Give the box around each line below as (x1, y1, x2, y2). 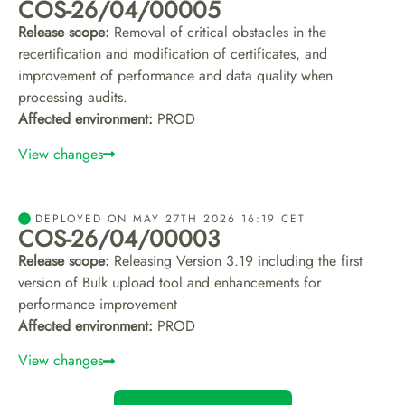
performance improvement (18, 293, 177, 315)
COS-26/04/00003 (18, 221, 220, 256)
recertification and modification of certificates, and (18, 43, 327, 65)
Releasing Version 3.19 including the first (109, 250, 363, 271)
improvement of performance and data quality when (18, 65, 333, 87)
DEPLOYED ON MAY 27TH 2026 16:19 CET (35, 210, 306, 227)
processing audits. (18, 87, 127, 108)
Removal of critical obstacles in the (109, 22, 326, 43)
